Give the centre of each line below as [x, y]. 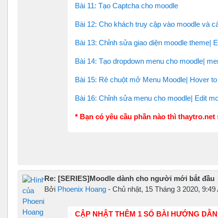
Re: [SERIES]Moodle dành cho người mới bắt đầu [129, 178]
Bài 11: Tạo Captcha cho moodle [127, 5]
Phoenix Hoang [82, 189]
